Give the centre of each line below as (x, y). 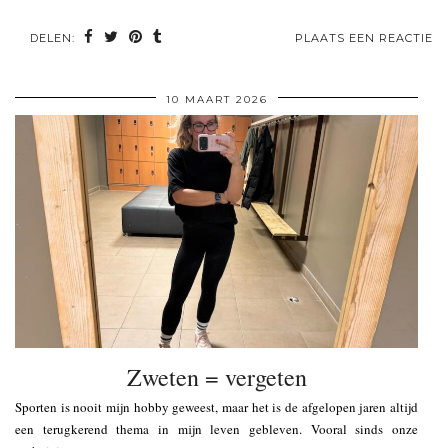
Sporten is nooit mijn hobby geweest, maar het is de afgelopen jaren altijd (216, 406)
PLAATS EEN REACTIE (364, 38)
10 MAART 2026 (216, 100)
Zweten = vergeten (216, 376)
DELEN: (54, 38)
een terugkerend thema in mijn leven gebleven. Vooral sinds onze (216, 428)
